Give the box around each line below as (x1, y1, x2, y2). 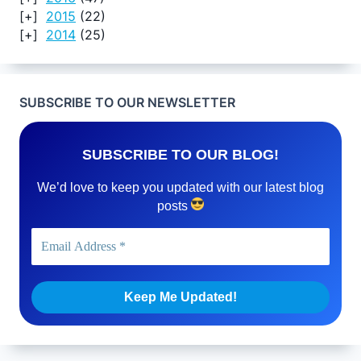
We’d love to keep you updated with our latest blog (37, 180, 324, 194)
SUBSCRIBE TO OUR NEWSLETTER (19, 94, 235, 110)
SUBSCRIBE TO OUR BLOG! (82, 146, 279, 163)
